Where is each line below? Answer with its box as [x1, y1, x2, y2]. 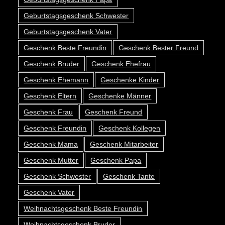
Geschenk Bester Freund [119, 44, 199, 52]
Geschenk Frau [24, 108, 73, 116]
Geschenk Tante [103, 172, 155, 180]
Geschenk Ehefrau [91, 60, 151, 68]
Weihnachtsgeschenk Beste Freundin [24, 204, 143, 212]
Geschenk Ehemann [24, 76, 89, 84]
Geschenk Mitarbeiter [90, 140, 159, 148]
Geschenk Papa [90, 156, 142, 164]
